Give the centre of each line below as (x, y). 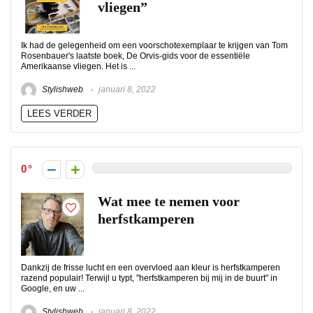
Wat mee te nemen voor (169, 202)
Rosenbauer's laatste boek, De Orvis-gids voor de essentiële (136, 56)
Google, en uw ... (53, 289)
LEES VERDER (59, 114)
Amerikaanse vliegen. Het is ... (78, 66)
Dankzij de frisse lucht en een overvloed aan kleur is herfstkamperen (151, 268)
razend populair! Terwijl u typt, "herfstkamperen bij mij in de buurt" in (149, 278)
